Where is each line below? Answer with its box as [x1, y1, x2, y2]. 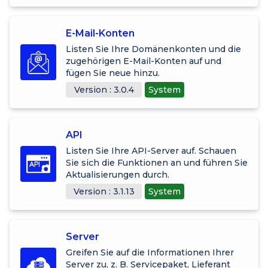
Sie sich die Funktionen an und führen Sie [66, 157, 248, 168]
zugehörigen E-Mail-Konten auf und [66, 55, 221, 66]
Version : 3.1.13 [73, 185, 135, 197]
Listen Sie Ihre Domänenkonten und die [66, 43, 241, 54]
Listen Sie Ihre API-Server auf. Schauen [66, 145, 236, 156]
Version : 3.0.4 [74, 84, 134, 95]
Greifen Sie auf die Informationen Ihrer [66, 246, 234, 258]
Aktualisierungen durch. [66, 169, 169, 180]
